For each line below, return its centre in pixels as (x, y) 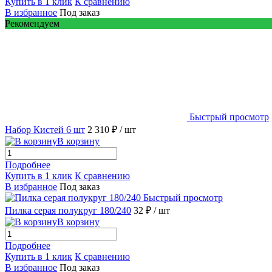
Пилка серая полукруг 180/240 (68, 210)
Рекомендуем (32, 23)
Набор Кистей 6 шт (45, 129)
